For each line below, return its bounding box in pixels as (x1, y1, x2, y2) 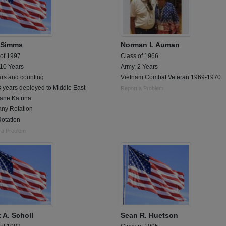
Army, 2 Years (121, 63, 158, 71)
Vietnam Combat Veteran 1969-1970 (121, 74, 221, 81)
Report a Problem (121, 85, 163, 92)
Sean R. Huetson (121, 211, 178, 220)
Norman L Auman (121, 41, 180, 49)
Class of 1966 (121, 52, 158, 60)
